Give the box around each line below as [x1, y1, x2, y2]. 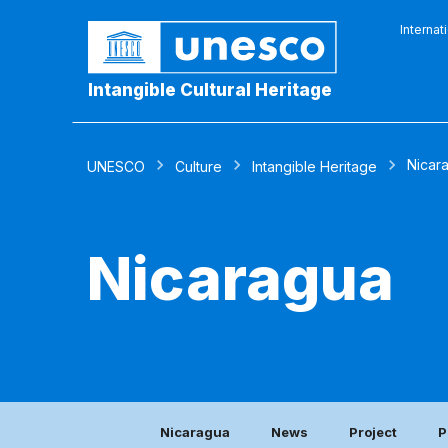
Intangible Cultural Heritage [88, 80, 332, 101]
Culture [175, 158, 222, 175]
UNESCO [87, 158, 145, 175]
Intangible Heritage [252, 158, 377, 175]
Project [349, 424, 397, 441]
